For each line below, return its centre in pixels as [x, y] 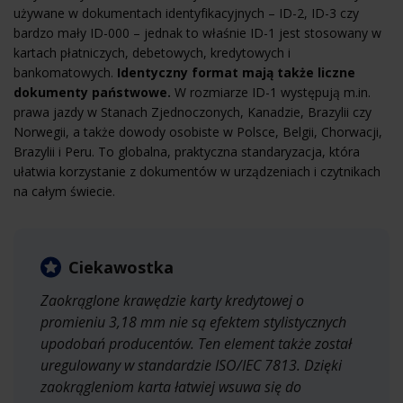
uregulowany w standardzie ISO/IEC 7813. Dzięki [191, 365]
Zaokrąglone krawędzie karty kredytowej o [172, 300]
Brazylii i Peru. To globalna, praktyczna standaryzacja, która [187, 151]
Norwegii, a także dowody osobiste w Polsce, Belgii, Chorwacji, [198, 131]
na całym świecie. [64, 191]
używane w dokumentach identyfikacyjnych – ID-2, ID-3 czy [186, 13]
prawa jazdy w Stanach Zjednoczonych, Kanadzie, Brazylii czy [193, 112]
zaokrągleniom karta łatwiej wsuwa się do [171, 386]
